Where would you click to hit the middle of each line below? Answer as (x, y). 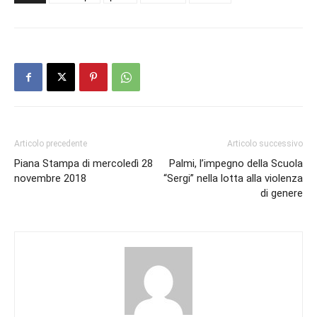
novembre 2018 (50, 179)
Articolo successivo (265, 144)
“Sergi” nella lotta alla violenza (233, 179)
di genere (282, 194)
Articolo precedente (51, 144)
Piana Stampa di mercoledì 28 (83, 164)
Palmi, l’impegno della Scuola (236, 164)
